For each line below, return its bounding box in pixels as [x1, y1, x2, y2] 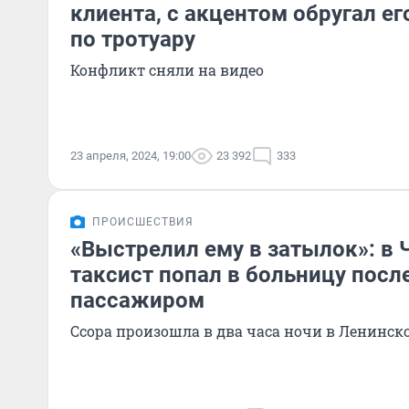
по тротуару [70, 26, 195, 52]
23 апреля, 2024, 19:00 [70, 149, 191, 163]
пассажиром [70, 288, 204, 313]
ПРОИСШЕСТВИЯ [92, 215, 194, 228]
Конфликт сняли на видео [70, 60, 264, 79]
